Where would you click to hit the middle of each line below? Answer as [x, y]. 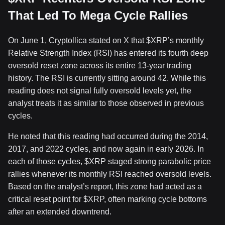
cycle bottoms [183, 199]
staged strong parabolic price [158, 162]
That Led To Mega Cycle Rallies [98, 16]
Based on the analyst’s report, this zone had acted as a [105, 187]
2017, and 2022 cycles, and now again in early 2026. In [106, 149]
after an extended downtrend [59, 212]
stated [100, 41]
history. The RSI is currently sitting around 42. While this [107, 78]
